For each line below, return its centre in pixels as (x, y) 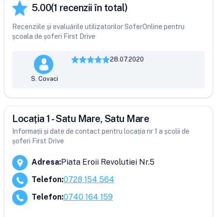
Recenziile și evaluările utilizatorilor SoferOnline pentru (98, 27)
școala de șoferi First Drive (54, 36)
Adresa (45, 162)
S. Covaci (45, 79)
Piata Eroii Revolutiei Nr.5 (108, 162)
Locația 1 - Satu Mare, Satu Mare (80, 119)
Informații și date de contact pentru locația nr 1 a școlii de (101, 131)
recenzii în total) (93, 8)
